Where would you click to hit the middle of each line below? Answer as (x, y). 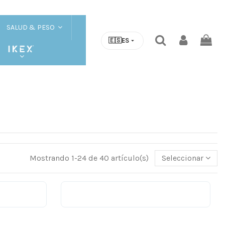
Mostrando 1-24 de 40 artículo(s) (90, 158)
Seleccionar (183, 158)
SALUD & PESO (31, 27)
